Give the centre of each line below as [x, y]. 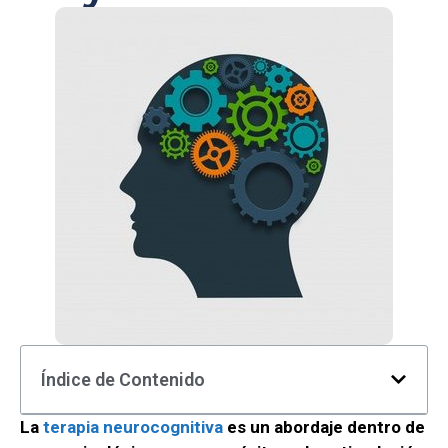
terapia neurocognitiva [133, 427]
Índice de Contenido [123, 380]
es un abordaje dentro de [324, 427]
